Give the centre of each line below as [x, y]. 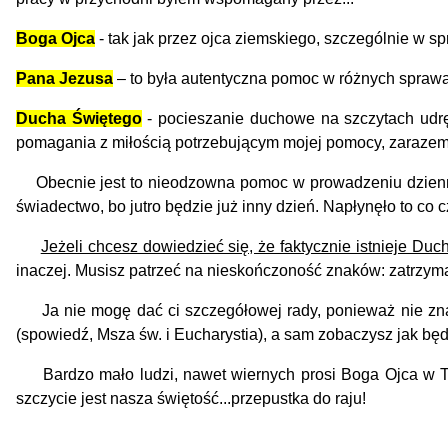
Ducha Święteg [74, 118]
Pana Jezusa [64, 78]
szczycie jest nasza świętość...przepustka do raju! [191, 398]
